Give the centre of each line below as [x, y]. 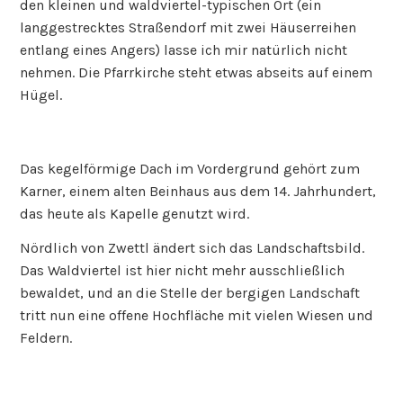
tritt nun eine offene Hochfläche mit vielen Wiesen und [197, 315]
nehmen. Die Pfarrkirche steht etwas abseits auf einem [197, 72]
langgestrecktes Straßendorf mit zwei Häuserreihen [188, 27]
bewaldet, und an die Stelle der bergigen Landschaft [190, 292]
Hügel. [41, 94]
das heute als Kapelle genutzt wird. [135, 213]
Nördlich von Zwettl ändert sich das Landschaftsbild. [193, 247]
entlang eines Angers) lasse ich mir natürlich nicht [184, 49]
